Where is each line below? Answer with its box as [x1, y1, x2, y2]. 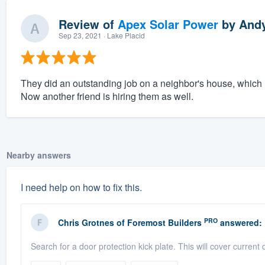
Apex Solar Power [117, 15, 218, 33]
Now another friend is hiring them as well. [20, 89, 193, 104]
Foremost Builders [127, 216, 202, 229]
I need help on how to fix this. [20, 180, 142, 195]
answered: [217, 216, 262, 229]
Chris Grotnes [57, 216, 114, 229]
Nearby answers [6, 149, 71, 161]
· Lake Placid [101, 30, 145, 41]
